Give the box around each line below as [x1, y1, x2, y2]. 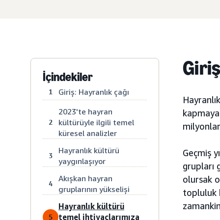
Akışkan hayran [58, 173, 112, 183]
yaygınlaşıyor [58, 156, 106, 166]
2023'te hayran [58, 107, 112, 116]
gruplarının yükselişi [58, 184, 130, 194]
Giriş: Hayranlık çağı [58, 87, 129, 97]
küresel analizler [58, 128, 117, 138]
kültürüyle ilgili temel [58, 117, 134, 127]
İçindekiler [43, 70, 93, 84]
